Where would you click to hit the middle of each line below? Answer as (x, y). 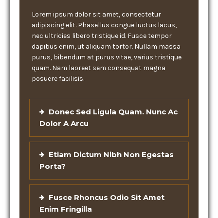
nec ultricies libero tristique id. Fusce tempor (102, 36)
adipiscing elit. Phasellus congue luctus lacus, (104, 25)
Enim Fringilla (66, 209)
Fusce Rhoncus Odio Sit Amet (107, 197)
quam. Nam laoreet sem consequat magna (99, 68)
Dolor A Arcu (64, 123)
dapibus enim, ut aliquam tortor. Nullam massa (106, 46)
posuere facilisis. (58, 79)
